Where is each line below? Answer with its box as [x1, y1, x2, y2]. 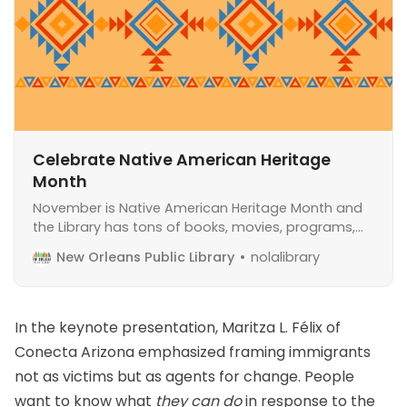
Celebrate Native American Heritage [33, 149, 331, 172]
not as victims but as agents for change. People [15, 366, 354, 388]
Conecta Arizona [15, 342, 134, 363]
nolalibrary [251, 248, 320, 267]
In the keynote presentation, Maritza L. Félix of [15, 317, 341, 339]
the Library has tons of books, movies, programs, [33, 218, 355, 237]
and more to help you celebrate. [33, 237, 246, 256]
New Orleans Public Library [56, 248, 234, 267]
